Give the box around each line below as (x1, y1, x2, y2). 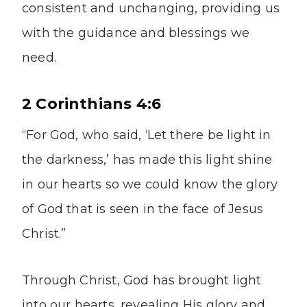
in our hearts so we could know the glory (22, 177, 278, 193)
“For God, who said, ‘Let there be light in (22, 127, 271, 143)
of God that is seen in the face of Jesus (22, 201, 264, 217)
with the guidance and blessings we (22, 25, 250, 41)
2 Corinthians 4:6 (22, 95, 162, 114)
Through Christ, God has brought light (22, 273, 262, 288)
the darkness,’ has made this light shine (22, 152, 273, 168)
